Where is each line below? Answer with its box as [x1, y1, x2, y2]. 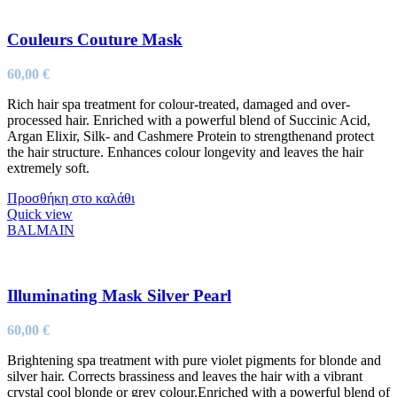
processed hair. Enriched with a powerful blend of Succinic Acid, [7, 112, 370, 128]
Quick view [7, 206, 73, 222]
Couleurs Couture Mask [7, 29, 183, 49]
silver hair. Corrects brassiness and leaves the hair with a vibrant [7, 369, 362, 385]
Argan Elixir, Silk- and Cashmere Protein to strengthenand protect [7, 128, 374, 144]
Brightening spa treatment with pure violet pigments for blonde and [7, 353, 381, 369]
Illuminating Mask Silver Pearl [7, 286, 231, 306]
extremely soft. [7, 160, 90, 175]
